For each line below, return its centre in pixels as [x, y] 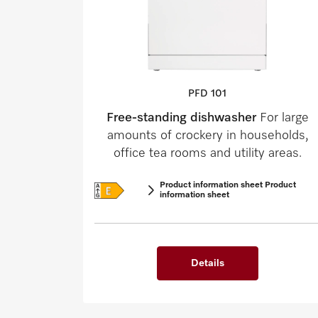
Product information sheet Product [228, 186]
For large [284, 118]
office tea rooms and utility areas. [207, 154]
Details [207, 264]
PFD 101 [207, 94]
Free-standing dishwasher [183, 118]
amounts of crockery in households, [207, 136]
